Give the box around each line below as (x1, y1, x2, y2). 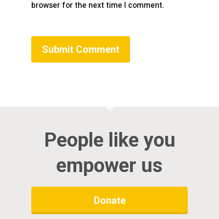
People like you (44, 129, 175, 152)
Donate (93, 195, 126, 206)
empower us (56, 154, 163, 177)
